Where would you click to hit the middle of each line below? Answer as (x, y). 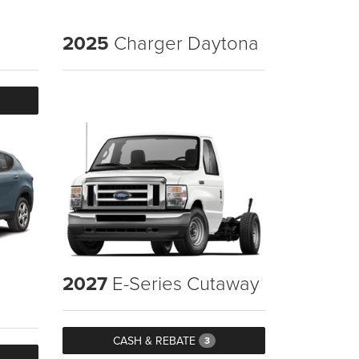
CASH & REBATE (155, 340)
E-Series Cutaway (184, 282)
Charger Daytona (184, 42)
